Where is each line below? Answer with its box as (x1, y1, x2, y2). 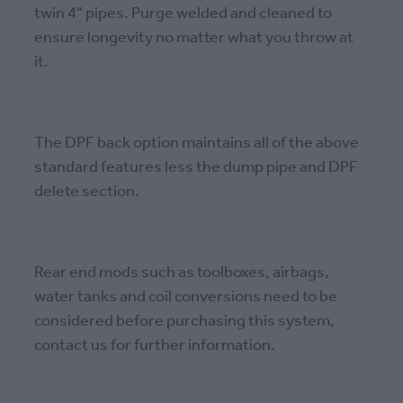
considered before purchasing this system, (34, 306, 335, 337)
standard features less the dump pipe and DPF (34, 152, 358, 184)
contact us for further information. (34, 330, 275, 362)
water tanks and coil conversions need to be (34, 282, 337, 313)
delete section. (34, 176, 139, 208)
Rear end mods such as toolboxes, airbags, (34, 257, 329, 289)
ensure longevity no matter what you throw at (34, 22, 354, 54)
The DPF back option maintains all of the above (34, 128, 359, 159)
